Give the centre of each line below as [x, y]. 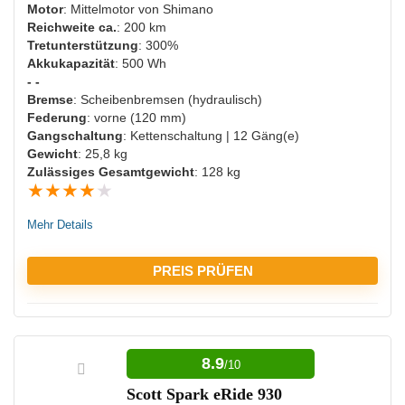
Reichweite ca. [72, 27]
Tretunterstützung [83, 45]
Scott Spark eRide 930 [204, 394]
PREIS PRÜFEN [202, 270]
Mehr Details [60, 224]
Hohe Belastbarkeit [99, 370]
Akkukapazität [71, 63]
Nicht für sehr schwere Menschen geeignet [165, 15]
